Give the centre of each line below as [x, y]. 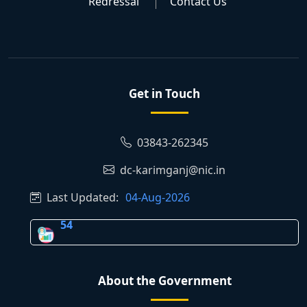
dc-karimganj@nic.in [171, 170]
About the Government [164, 281]
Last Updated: [80, 198]
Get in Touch [164, 94]
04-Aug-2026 [158, 198]
